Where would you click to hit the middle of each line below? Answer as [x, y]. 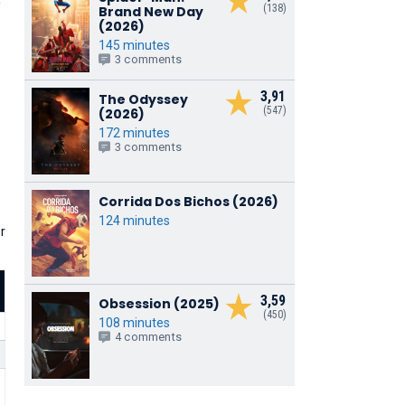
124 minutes [134, 220]
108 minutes [134, 322]
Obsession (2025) [159, 303]
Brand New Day [151, 11]
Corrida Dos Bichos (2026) [188, 201]
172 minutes [134, 132]
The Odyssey [143, 99]
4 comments [148, 336]
